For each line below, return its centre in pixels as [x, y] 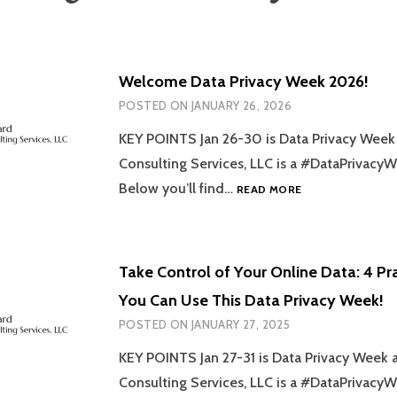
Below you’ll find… [178, 188]
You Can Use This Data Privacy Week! [251, 300]
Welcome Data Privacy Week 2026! [244, 81]
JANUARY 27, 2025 [241, 324]
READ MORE [269, 189]
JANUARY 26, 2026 [241, 105]
